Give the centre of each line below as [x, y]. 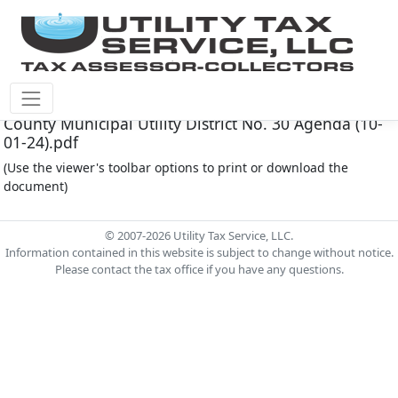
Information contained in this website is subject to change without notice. [199, 252]
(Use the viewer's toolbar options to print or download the [175, 167]
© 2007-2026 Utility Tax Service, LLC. [199, 235]
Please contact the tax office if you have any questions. [199, 269]
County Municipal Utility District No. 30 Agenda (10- [193, 123]
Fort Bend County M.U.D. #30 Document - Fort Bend [194, 105]
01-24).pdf [40, 142]
